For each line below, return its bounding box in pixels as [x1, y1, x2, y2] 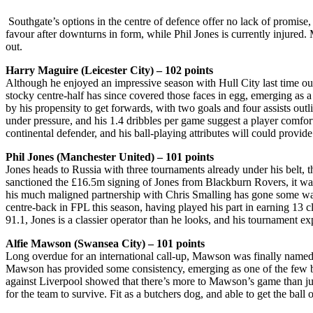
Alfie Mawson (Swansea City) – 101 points [6, 238, 205, 250]
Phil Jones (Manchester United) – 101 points [6, 151, 214, 163]
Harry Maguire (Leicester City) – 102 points [6, 64, 213, 77]
